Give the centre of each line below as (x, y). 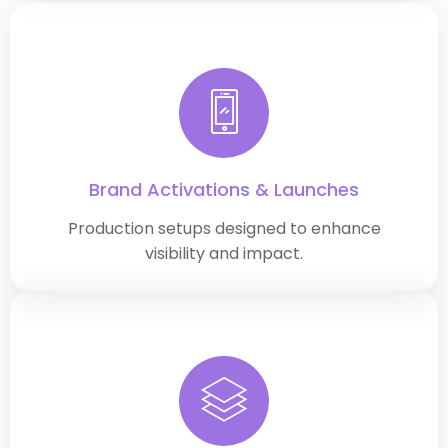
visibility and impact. (224, 254)
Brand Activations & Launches (224, 190)
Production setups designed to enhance (224, 229)
